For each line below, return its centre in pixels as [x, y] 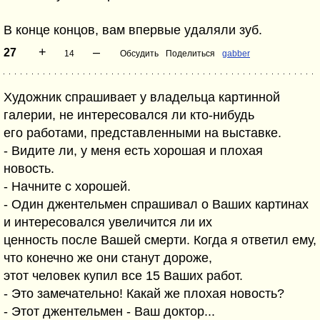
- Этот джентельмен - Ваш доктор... [109, 311]
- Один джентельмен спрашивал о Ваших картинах [156, 204]
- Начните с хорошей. [67, 186]
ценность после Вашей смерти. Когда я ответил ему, [160, 240]
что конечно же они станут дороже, [108, 258]
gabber [236, 54]
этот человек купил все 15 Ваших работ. [123, 276]
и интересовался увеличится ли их [108, 222]
